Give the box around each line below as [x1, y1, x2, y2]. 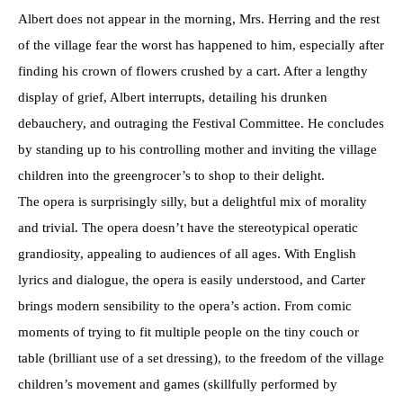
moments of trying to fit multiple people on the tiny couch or [18, 325, 359, 340]
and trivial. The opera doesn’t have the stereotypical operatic [18, 220, 358, 236]
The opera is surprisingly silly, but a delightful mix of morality [18, 194, 367, 210]
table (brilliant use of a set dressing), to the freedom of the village [18, 351, 384, 366]
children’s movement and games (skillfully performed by [18, 377, 337, 392]
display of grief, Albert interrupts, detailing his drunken [18, 90, 327, 105]
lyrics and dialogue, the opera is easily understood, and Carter [18, 273, 365, 288]
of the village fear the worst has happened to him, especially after [18, 38, 384, 53]
